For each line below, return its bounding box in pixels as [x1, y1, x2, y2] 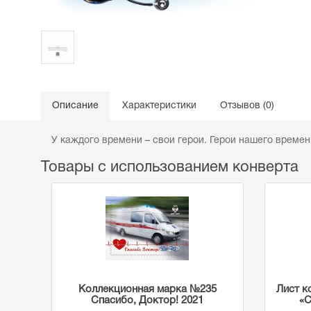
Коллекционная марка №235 [78, 285, 217, 294]
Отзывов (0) [220, 101, 274, 110]
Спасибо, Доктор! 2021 [91, 296, 204, 305]
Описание [52, 101, 99, 110]
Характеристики [122, 101, 196, 110]
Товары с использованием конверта [41, 160, 299, 174]
